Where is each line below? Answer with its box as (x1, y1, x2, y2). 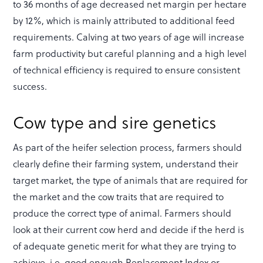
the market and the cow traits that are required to (13, 189, 224, 203)
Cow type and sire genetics (13, 109, 217, 134)
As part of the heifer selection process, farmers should (13, 140, 242, 154)
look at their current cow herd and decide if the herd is (13, 222, 245, 236)
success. (13, 79, 48, 93)
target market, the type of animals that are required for (13, 173, 248, 187)
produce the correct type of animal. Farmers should (13, 205, 232, 220)
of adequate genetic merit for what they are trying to (13, 238, 237, 252)
